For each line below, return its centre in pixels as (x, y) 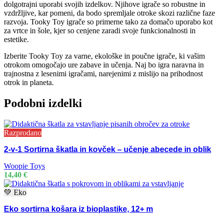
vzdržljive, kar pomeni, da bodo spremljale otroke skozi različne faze (109, 13)
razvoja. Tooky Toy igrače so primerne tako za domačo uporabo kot (108, 22)
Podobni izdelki (43, 103)
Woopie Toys (24, 166)
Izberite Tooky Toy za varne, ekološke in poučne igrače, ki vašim (104, 56)
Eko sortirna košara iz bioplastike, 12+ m (78, 209)
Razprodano (23, 132)
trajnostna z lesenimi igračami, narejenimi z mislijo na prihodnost (103, 74)
